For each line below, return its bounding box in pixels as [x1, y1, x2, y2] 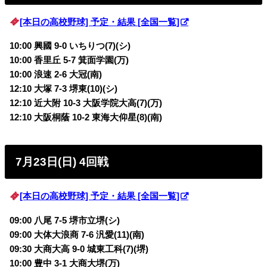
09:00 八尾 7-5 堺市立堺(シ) [10, 215, 120, 225]
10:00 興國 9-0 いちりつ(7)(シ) [10, 41, 131, 51]
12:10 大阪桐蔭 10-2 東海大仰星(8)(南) [10, 113, 163, 123]
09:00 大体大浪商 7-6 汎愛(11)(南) [10, 229, 145, 240]
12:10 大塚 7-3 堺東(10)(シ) [10, 84, 118, 94]
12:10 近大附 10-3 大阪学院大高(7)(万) [10, 98, 163, 108]
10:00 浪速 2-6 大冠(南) [10, 70, 103, 80]
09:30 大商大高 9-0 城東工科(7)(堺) [10, 244, 149, 254]
